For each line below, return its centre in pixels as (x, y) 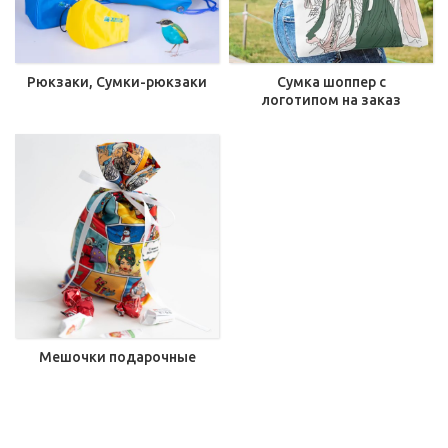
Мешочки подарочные (117, 357)
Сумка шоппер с (331, 82)
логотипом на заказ (331, 100)
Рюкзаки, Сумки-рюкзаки (117, 82)
